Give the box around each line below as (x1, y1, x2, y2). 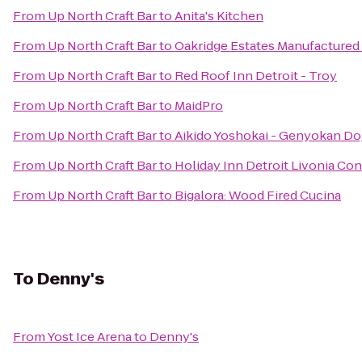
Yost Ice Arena (47, 328, 132, 345)
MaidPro (175, 97, 223, 114)
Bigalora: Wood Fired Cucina (175, 187, 341, 204)
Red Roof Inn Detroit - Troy (175, 67, 337, 84)
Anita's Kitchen (175, 7, 263, 24)
